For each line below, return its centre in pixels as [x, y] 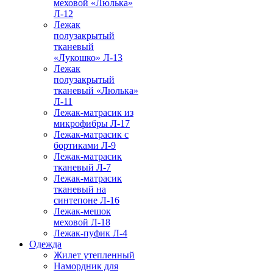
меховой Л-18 [82, 222]
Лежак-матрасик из [94, 113]
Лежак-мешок [82, 211]
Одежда [45, 244]
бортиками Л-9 [85, 146]
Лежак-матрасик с [91, 135]
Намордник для [86, 266]
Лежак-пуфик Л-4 [90, 233]
